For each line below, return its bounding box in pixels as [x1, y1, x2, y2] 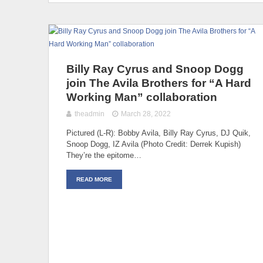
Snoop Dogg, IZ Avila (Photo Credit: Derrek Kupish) [66, 139, 241, 149]
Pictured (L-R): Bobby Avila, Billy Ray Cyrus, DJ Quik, [66, 128, 251, 137]
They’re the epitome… [66, 150, 141, 160]
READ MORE [76, 176, 112, 183]
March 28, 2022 [121, 109, 171, 118]
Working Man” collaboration [66, 90, 217, 103]
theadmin [75, 109, 104, 118]
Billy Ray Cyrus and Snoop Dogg [66, 62, 244, 75]
